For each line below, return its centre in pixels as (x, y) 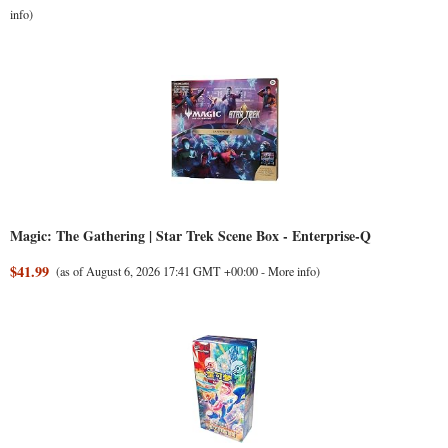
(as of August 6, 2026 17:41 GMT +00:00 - (161, 270)
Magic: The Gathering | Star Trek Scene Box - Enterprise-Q (190, 235)
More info (291, 270)
